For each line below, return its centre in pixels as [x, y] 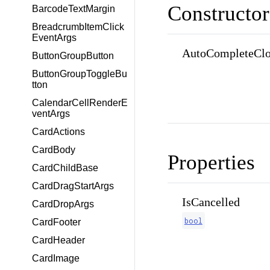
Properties [211, 162]
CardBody [54, 150]
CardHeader [58, 240]
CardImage [56, 258]
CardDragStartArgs [73, 186]
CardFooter [56, 222]
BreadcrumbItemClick [78, 27]
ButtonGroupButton [73, 56]
